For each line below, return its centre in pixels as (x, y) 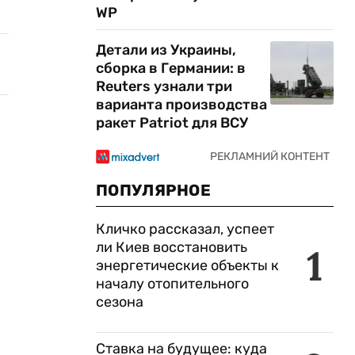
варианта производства (181, 105)
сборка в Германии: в (171, 68)
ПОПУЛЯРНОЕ (153, 190)
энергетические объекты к (187, 265)
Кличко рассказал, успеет (185, 229)
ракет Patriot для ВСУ (172, 123)
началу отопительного (172, 284)
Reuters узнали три (164, 86)
